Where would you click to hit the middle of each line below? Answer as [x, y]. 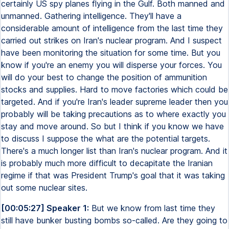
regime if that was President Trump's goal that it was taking [113, 175]
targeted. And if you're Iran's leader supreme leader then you [114, 102]
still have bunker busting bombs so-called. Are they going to [114, 220]
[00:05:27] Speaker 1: [45, 208]
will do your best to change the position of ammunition [104, 77]
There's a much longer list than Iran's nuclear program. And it [114, 151]
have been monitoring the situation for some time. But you [111, 53]
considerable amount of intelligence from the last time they [112, 28]
